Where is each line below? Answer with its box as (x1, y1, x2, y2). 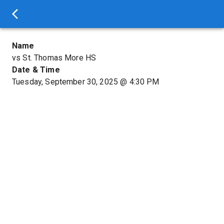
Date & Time (12, 65, 60, 74)
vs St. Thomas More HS (12, 53, 96, 62)
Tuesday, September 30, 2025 (12, 77, 118, 86)
